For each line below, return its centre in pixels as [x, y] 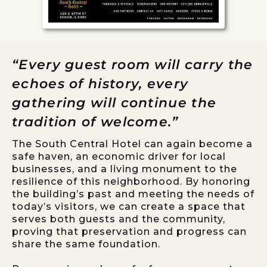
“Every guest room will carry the [133, 64]
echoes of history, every [100, 83]
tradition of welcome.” [95, 122]
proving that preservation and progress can [129, 231]
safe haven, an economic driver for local [119, 156]
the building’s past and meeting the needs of [133, 194]
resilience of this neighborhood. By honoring [131, 181]
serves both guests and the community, [119, 219]
